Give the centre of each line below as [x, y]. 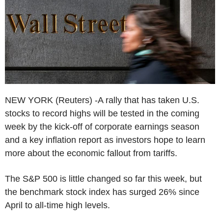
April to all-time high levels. [57, 205]
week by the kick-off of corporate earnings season [102, 126]
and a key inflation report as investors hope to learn [105, 140]
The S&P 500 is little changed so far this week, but [103, 179]
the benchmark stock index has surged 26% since [102, 192]
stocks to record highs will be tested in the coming [102, 113]
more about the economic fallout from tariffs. [91, 153]
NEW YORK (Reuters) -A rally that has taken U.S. [102, 100]
